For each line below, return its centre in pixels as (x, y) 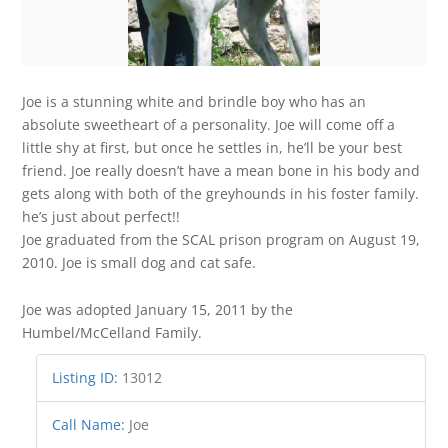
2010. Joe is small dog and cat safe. (139, 262)
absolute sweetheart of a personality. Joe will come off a (209, 124)
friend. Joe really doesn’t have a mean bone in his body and (221, 170)
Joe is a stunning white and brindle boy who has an (194, 101)
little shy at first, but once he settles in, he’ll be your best (212, 147)
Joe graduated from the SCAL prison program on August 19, (221, 239)
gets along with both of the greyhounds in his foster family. (221, 193)
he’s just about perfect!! (101, 216)
